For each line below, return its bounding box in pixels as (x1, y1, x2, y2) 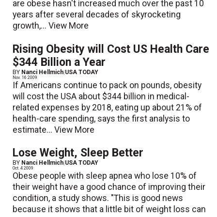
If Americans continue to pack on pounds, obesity (13, 80, 202, 90)
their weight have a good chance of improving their (13, 182, 206, 192)
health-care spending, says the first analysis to (13, 113, 190, 124)
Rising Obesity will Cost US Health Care (13, 42, 210, 56)
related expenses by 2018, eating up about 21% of (13, 102, 202, 112)
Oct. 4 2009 (13, 165, 34, 170)
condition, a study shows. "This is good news (13, 193, 184, 203)
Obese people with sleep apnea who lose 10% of (13, 170, 197, 181)
